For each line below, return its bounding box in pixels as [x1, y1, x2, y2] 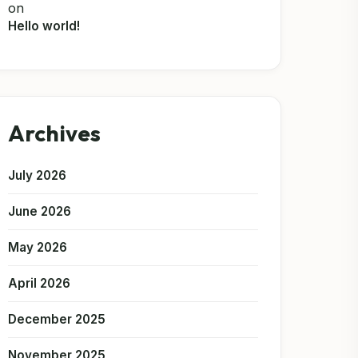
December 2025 [8, 312, 106, 327]
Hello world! [8, 18, 81, 34]
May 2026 [8, 240, 68, 255]
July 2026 [8, 168, 67, 183]
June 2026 [8, 204, 72, 219]
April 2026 [8, 276, 71, 291]
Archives [8, 119, 101, 147]
